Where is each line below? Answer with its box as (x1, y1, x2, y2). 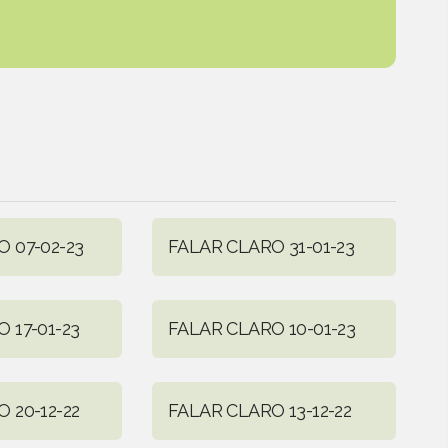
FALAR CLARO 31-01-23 (167, 235, 355, 257)
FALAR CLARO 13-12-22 (167, 399, 352, 421)
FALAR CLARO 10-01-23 (167, 317, 356, 339)
